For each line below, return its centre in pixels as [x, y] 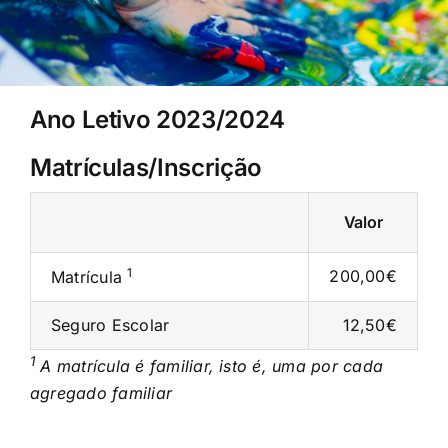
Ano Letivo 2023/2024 [157, 119]
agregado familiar [101, 393]
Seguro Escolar [110, 325]
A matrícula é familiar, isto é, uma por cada [209, 366]
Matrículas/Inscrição [145, 167]
